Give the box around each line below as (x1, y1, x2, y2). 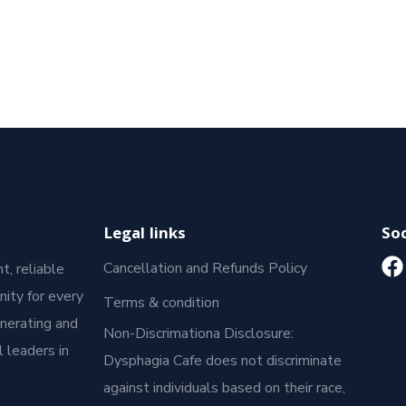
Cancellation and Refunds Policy (103, 257, 307, 278)
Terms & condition (103, 292, 219, 313)
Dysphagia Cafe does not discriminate (103, 350, 342, 371)
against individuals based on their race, (103, 377, 345, 398)
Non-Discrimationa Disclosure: (103, 323, 294, 343)
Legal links (103, 221, 186, 248)
